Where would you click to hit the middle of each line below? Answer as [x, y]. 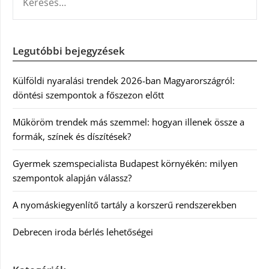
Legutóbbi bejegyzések [69, 51]
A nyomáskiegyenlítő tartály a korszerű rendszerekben [125, 205]
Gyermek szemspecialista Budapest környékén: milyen [125, 163]
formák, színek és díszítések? [72, 136]
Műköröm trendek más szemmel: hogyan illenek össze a [128, 122]
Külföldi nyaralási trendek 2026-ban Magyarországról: [124, 80]
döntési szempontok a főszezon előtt [88, 95]
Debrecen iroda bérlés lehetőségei [83, 232]
